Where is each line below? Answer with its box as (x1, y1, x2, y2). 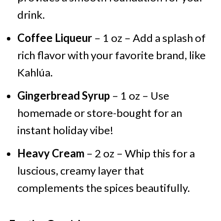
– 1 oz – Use (110, 89, 169, 103)
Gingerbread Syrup (17, 89, 110, 103)
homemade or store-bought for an (17, 106, 182, 120)
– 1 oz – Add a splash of (92, 31, 206, 45)
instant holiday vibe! (17, 123, 113, 137)
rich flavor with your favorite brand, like (17, 48, 206, 62)
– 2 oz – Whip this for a (84, 147, 195, 160)
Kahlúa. (17, 66, 53, 79)
